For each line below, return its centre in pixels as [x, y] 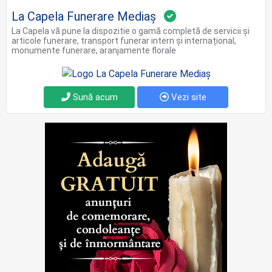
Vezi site [187, 97]
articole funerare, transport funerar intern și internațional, [124, 41]
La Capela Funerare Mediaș [84, 17]
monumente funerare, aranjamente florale [94, 51]
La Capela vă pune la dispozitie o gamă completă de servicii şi [131, 31]
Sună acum [94, 97]
